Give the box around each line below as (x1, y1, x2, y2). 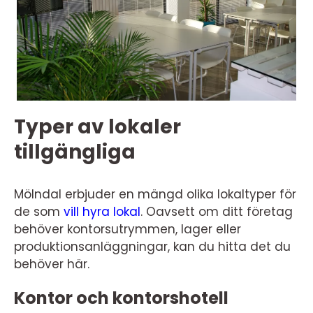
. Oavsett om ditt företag (140, 203, 293, 220)
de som (14, 203, 64, 220)
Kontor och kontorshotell (14, 286, 228, 310)
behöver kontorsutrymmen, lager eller (14, 220, 241, 238)
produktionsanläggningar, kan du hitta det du (14, 238, 291, 255)
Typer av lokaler (14, 112, 181, 140)
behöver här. (14, 255, 89, 272)
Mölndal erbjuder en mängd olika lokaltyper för (14, 185, 296, 203)
